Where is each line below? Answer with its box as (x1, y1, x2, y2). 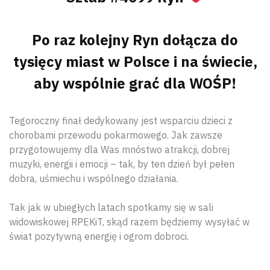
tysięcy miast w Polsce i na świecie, (13, 52, 257, 71)
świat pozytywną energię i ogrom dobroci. (9, 230, 189, 242)
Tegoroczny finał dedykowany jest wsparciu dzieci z (9, 114, 233, 127)
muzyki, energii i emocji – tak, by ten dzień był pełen (9, 157, 234, 170)
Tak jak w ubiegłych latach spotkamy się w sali (9, 201, 213, 213)
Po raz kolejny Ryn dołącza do (32, 30, 238, 49)
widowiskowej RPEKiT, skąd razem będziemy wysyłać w (9, 215, 250, 228)
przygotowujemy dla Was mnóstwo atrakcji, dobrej (9, 143, 230, 155)
